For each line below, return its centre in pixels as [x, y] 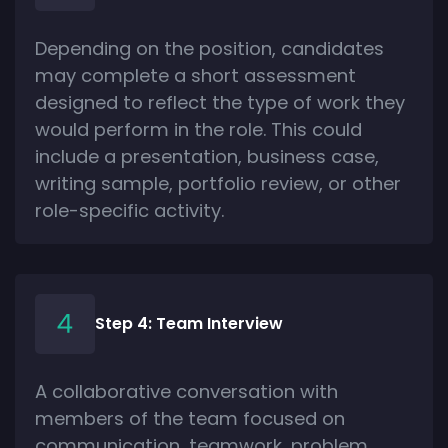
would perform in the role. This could [198, 129]
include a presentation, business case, [207, 156]
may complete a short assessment [195, 75]
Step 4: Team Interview [189, 323]
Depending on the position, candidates [209, 48]
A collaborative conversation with [186, 391]
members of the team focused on [190, 418]
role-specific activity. [129, 210]
